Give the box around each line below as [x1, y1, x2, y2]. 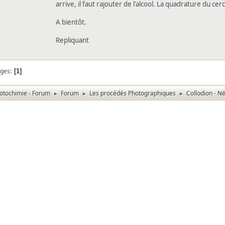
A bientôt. [56, 17, 86, 27]
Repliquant [56, 35, 89, 45]
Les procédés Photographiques [89, 88, 176, 97]
